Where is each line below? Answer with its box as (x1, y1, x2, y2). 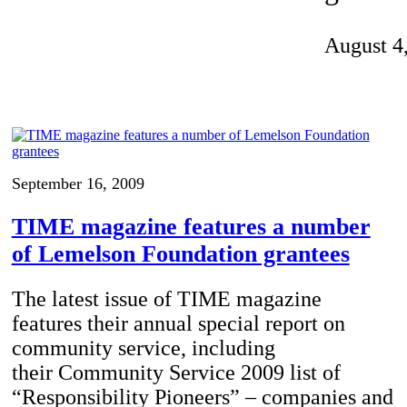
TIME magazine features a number (11, 213, 371, 240)
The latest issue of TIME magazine (11, 287, 322, 312)
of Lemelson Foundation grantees (11, 240, 350, 267)
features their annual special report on (11, 312, 345, 336)
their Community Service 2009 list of (11, 361, 341, 385)
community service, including (11, 336, 275, 361)
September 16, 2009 (11, 174, 144, 194)
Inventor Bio (120, 10, 193, 26)
